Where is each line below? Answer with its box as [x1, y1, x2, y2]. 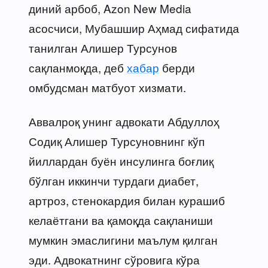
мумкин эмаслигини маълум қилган [29, 231, 218, 248]
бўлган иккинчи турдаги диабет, [29, 172, 199, 188]
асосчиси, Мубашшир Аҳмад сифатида [29, 19, 239, 36]
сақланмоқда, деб [29, 59, 127, 75]
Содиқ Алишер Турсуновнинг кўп [29, 132, 205, 149]
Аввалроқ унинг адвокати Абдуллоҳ [29, 112, 220, 129]
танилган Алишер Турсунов [29, 39, 177, 56]
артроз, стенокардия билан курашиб [29, 191, 225, 208]
